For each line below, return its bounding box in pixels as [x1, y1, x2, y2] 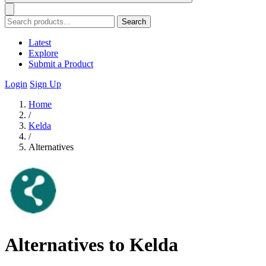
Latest [28, 37, 51, 47]
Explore [28, 48, 58, 58]
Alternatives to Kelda [5, 234, 178, 256]
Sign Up [30, 79, 61, 89]
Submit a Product [28, 59, 93, 69]
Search [122, 17, 146, 26]
